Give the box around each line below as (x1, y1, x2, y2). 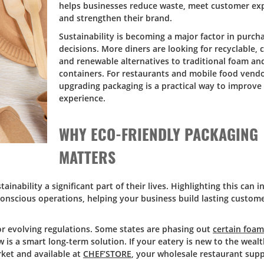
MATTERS (59, 144, 115, 169)
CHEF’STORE (83, 248, 131, 259)
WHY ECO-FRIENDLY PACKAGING (59, 121, 258, 146)
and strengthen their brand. (59, 12, 172, 24)
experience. (59, 93, 105, 104)
